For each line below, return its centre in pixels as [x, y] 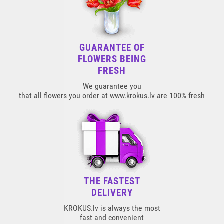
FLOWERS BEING [112, 59]
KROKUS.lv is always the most [112, 208]
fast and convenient [112, 218]
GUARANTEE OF [112, 48]
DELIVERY [112, 193]
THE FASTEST [112, 181]
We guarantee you [112, 86]
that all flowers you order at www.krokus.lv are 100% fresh [112, 96]
